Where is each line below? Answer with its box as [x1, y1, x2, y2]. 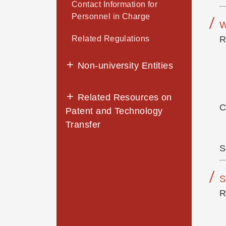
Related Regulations [72, 34, 150, 43]
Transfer [66, 120, 101, 130]
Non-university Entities [75, 61, 174, 71]
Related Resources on [75, 92, 172, 103]
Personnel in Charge [72, 12, 150, 21]
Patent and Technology [66, 106, 163, 117]
